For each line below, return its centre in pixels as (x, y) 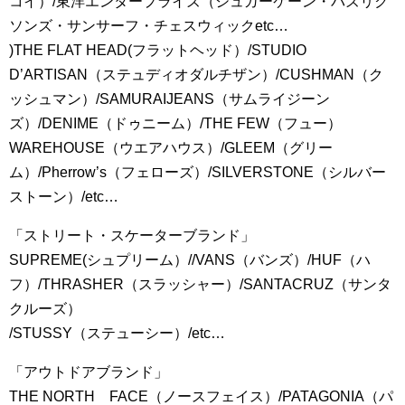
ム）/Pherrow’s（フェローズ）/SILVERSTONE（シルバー (198, 172)
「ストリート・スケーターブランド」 (132, 235)
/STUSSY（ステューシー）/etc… (117, 333)
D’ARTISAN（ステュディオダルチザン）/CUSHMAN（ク (196, 75)
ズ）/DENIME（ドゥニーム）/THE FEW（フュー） (175, 123)
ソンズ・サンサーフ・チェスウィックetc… (149, 26)
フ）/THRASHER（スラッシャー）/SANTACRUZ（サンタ (200, 284)
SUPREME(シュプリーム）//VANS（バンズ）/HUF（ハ (190, 260)
